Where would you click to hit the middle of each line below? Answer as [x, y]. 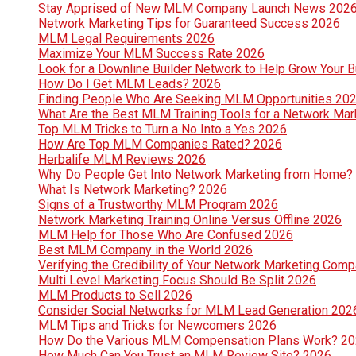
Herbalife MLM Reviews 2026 [122, 159]
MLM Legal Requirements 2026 [126, 38]
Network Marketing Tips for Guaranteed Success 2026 [189, 23]
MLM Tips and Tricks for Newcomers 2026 [157, 325]
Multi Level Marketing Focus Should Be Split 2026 [177, 280]
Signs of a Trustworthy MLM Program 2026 [158, 204]
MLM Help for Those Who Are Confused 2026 [166, 234]
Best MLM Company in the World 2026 [145, 250]
